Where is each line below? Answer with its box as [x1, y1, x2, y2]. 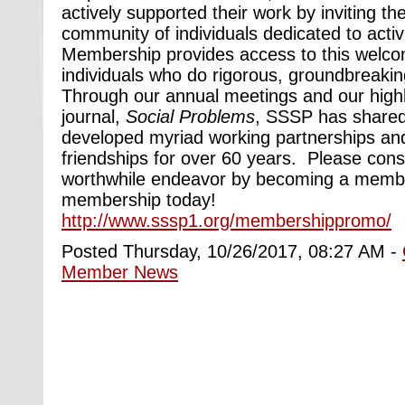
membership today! [61, 190, 216, 210]
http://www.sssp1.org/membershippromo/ [61, 211, 391, 231]
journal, [61, 107, 126, 127]
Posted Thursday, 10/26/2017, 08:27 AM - [61, 240, 402, 261]
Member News [61, 261, 178, 282]
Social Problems [126, 107, 255, 127]
